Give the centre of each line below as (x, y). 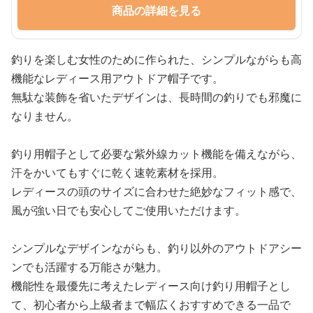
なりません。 (45, 116)
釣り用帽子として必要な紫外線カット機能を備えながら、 (156, 154)
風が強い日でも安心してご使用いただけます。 (129, 211)
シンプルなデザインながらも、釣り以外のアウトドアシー (156, 248)
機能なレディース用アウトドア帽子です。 (117, 79)
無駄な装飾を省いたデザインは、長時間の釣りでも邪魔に (156, 97)
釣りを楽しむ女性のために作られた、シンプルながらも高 (156, 60)
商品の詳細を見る (156, 11)
